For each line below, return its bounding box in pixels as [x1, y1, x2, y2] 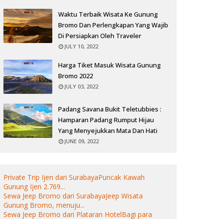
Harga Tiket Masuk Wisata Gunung [58, 61, 161, 70]
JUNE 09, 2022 [65, 137, 99, 145]
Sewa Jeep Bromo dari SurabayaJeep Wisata [3, 191, 143, 201]
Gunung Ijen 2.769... [3, 182, 65, 192]
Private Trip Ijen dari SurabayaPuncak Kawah [3, 173, 145, 182]
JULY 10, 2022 [65, 43, 98, 50]
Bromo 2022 [58, 71, 93, 81]
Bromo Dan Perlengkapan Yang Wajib [58, 21, 168, 30]
